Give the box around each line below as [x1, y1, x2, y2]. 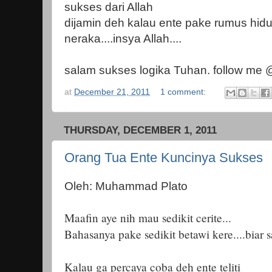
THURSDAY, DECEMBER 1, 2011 [64, 124, 217, 136]
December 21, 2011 [74, 87, 150, 97]
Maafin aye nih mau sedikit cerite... [64, 209, 231, 225]
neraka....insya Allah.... [64, 32, 182, 46]
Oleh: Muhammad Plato [64, 179, 188, 192]
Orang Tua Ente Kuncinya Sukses [64, 150, 263, 166]
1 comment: [160, 87, 209, 97]
